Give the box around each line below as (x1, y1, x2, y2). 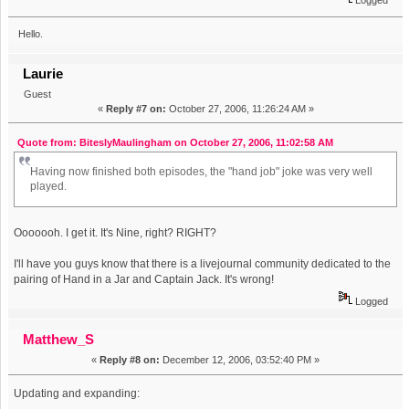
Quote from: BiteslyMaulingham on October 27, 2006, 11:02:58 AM (16, 136, 333, 148)
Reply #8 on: (100, 354, 160, 366)
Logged (351, 296, 388, 308)
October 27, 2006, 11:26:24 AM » (165, 103, 314, 115)
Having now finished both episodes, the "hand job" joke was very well (30, 165, 373, 179)
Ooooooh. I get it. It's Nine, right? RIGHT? (14, 226, 217, 240)
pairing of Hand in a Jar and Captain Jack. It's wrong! (14, 273, 275, 287)
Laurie (23, 66, 64, 82)
